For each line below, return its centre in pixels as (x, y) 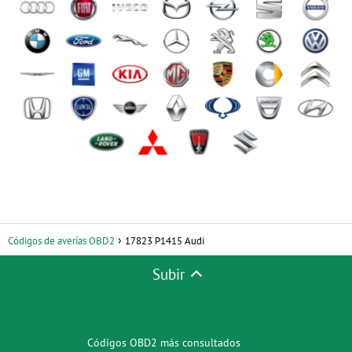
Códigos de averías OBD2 (61, 240)
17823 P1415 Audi (165, 240)
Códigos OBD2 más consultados (163, 342)
